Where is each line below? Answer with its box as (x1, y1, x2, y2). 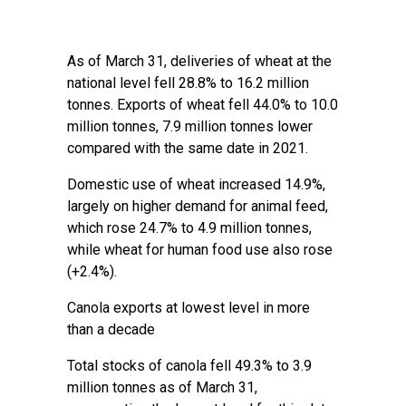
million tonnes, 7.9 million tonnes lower (67, 118, 313, 135)
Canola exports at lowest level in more (67, 299, 310, 316)
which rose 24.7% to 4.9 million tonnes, (67, 219, 312, 237)
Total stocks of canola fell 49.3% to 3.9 (67, 357, 312, 374)
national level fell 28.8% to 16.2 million (67, 74, 309, 92)
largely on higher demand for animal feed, (67, 198, 328, 215)
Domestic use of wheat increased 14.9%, (67, 176, 325, 193)
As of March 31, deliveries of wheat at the (67, 53, 332, 70)
